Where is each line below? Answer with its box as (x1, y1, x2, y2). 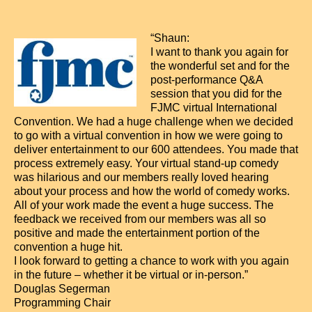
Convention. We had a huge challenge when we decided (14, 116, 293, 127)
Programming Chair (14, 297, 111, 309)
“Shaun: (150, 32, 189, 44)
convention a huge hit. (14, 241, 123, 253)
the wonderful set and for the (150, 60, 290, 72)
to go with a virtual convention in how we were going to (14, 130, 283, 141)
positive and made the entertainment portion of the (14, 227, 260, 239)
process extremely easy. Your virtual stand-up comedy (14, 157, 279, 169)
